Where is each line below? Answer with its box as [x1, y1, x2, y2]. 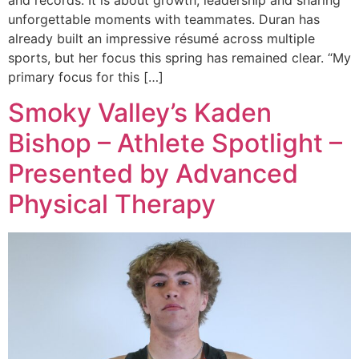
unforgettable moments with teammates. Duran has [8, 10, 320, 27]
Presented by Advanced [8, 158, 298, 190]
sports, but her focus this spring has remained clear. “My [8, 49, 351, 66]
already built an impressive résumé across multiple [8, 30, 315, 46]
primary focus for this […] [8, 68, 163, 85]
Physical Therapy [8, 188, 216, 220]
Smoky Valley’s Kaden [8, 97, 272, 129]
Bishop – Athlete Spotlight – [8, 127, 342, 159]
